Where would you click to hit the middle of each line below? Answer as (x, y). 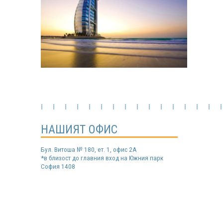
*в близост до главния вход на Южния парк (102, 158)
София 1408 (58, 167)
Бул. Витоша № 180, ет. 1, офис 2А (89, 150)
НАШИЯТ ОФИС (79, 130)
